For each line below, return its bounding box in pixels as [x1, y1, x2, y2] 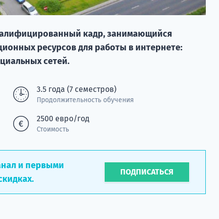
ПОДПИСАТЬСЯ [120, 167, 174, 176]
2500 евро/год [36, 113, 89, 123]
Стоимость [36, 125, 69, 133]
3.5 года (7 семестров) [36, 84, 116, 94]
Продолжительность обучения [36, 95, 134, 104]
